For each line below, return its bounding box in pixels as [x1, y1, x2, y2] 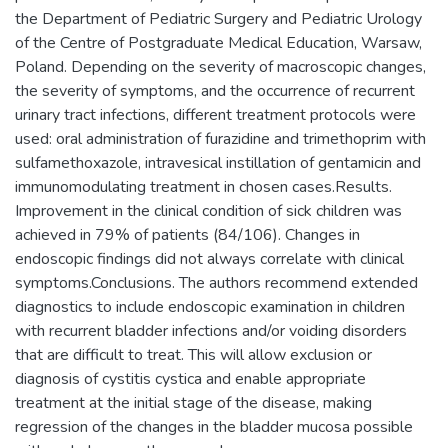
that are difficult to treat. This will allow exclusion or [15, 344, 372, 366]
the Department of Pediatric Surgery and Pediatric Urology [15, 8, 422, 30]
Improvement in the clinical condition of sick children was [15, 200, 402, 222]
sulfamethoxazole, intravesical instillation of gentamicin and [15, 152, 421, 174]
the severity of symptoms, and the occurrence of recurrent [15, 80, 415, 102]
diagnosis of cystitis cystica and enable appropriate [15, 368, 366, 390]
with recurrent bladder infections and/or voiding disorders [15, 320, 407, 342]
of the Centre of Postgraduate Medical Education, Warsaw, [15, 32, 422, 54]
